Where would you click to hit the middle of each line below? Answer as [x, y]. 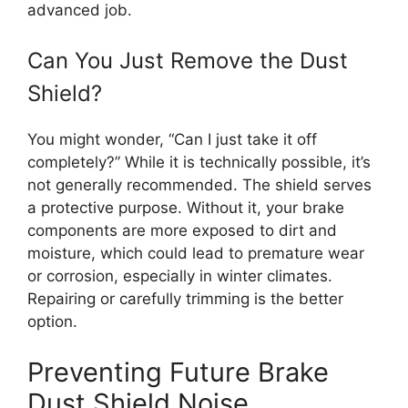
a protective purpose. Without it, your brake [186, 208]
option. [52, 321]
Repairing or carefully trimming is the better [185, 299]
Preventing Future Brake [178, 372]
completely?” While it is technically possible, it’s [199, 162]
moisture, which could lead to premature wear [196, 253]
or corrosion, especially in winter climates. [180, 276]
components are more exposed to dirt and [182, 230]
